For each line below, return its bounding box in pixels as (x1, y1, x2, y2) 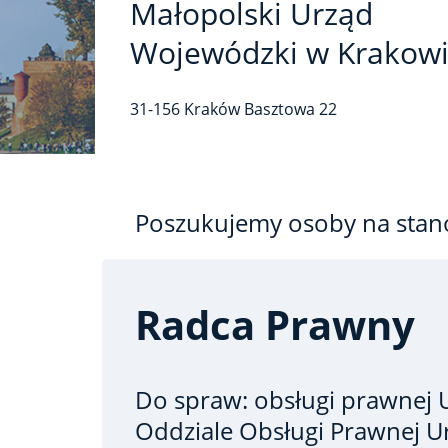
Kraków (184, 98, 240, 120)
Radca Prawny (135, 297, 415, 352)
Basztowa (244, 98, 319, 120)
